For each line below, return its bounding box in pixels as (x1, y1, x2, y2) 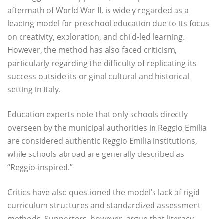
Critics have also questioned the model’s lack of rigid (7, 187, 200, 198)
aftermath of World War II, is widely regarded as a (7, 5, 189, 16)
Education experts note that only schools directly (7, 109, 188, 120)
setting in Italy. (7, 84, 61, 95)
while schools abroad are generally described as (7, 149, 184, 160)
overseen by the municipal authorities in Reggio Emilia (7, 122, 207, 133)
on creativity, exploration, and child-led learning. (7, 31, 185, 43)
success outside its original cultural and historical (7, 71, 189, 82)
